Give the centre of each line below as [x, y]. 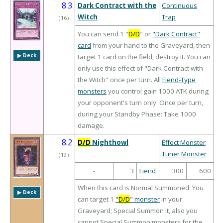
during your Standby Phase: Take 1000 [137, 114]
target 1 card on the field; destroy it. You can [144, 57]
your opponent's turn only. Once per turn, [140, 103]
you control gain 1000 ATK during [158, 91]
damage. [91, 126]
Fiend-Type [179, 80]
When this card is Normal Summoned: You [141, 188]
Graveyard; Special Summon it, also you [138, 211]
